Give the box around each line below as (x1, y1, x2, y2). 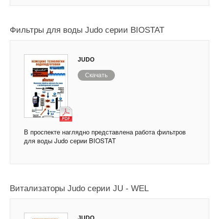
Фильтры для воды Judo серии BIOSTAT (10, 25, 164, 35)
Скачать (85, 72, 108, 79)
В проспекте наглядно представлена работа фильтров (24, 127, 186, 137)
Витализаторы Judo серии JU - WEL (10, 184, 149, 194)
